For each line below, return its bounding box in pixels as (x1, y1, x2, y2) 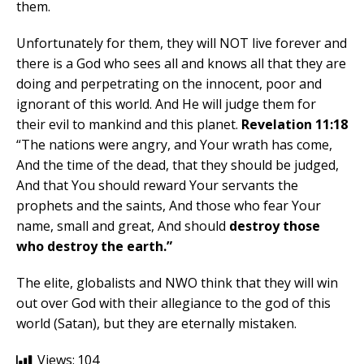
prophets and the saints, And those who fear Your (16, 197, 321, 215)
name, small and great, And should (16, 217, 229, 236)
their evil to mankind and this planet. (16, 115, 241, 134)
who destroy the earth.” (16, 237, 172, 256)
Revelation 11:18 (241, 115, 348, 134)
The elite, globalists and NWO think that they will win (16, 274, 338, 292)
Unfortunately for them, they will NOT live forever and (16, 34, 347, 53)
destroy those (229, 217, 320, 236)
